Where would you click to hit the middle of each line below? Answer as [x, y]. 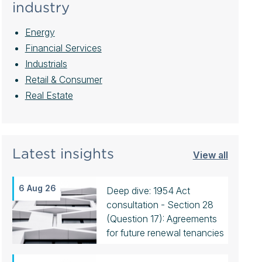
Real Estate [49, 95]
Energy [40, 32]
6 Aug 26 [37, 188]
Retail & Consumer [63, 80]
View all [210, 155]
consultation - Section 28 [160, 205]
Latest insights [63, 154]
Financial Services [63, 48]
